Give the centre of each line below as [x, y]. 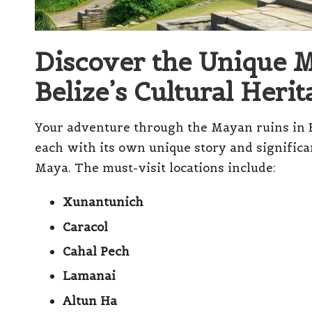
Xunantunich [103, 202]
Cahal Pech [96, 251]
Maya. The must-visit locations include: [155, 168]
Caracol [85, 227]
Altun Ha [90, 301]
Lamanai [89, 276]
